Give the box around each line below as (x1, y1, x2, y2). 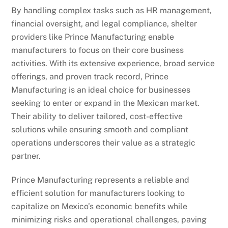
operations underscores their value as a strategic (11, 137, 196, 148)
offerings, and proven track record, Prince (11, 71, 169, 81)
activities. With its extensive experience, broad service (11, 58, 215, 68)
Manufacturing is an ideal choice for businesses (11, 84, 191, 95)
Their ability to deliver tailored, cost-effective (11, 111, 183, 121)
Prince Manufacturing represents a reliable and (11, 175, 190, 185)
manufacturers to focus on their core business (11, 45, 184, 55)
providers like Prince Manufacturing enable (11, 32, 175, 42)
